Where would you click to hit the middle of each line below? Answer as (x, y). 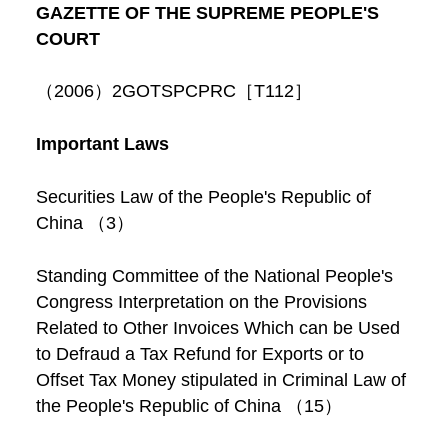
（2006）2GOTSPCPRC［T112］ (173, 91)
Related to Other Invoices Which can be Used (217, 328)
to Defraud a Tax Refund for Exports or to (199, 354)
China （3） (84, 223)
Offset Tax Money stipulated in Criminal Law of (220, 380)
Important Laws (102, 144)
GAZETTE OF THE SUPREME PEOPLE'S (207, 12)
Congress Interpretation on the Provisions (201, 302)
